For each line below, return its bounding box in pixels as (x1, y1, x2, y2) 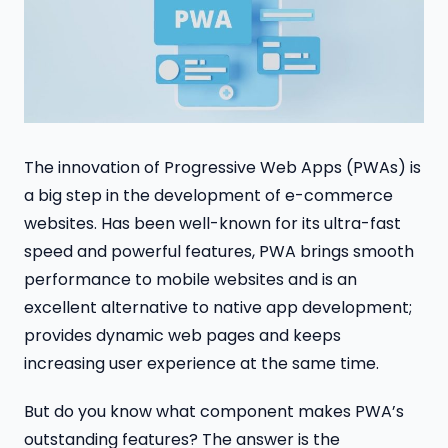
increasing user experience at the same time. (24, 351, 379, 375)
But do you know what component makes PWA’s (24, 400, 404, 424)
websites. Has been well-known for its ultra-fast (24, 211, 401, 235)
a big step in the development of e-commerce (24, 183, 393, 207)
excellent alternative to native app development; (24, 295, 412, 319)
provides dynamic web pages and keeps (24, 323, 341, 347)
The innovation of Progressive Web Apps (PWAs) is (24, 155, 421, 179)
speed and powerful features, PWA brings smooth (24, 239, 414, 263)
